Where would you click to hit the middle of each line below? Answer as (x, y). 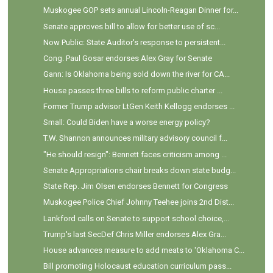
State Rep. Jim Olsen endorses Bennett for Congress (135, 186)
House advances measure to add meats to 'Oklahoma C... (144, 250)
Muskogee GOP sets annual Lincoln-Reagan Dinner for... (140, 10)
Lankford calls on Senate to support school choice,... (136, 218)
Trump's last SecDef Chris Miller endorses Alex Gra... (134, 234)
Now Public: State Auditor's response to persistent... (134, 42)
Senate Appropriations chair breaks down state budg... (139, 170)
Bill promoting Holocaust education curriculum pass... (137, 266)
